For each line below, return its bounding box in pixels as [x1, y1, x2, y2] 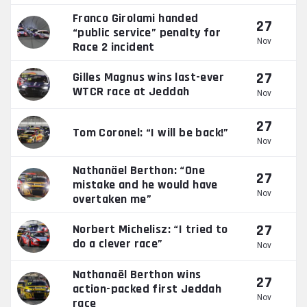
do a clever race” [72, 236, 163, 252]
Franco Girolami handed [72, 10, 199, 26]
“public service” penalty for [72, 24, 221, 40]
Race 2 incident [72, 38, 155, 55]
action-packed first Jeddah [72, 280, 222, 297]
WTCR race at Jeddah [72, 84, 190, 100]
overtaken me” [72, 191, 151, 207]
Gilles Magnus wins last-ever [72, 69, 224, 86]
